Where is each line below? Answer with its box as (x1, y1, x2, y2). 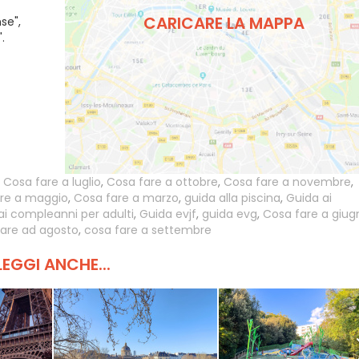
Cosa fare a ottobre (107, 174, 218, 190)
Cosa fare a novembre (224, 174, 351, 190)
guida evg (202, 206, 257, 222)
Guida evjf (139, 206, 196, 222)
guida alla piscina (184, 190, 280, 206)
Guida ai (286, 190, 332, 206)
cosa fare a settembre (84, 222, 212, 238)
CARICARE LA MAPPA (143, 11, 305, 34)
